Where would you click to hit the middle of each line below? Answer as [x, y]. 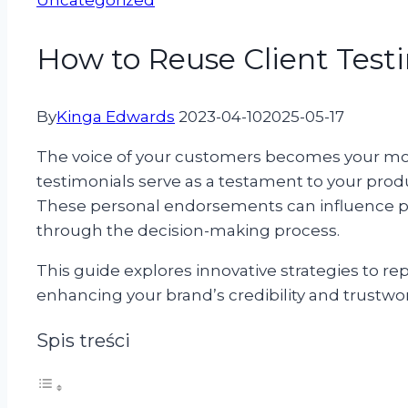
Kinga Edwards [116, 117]
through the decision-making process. [190, 231]
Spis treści [83, 341]
